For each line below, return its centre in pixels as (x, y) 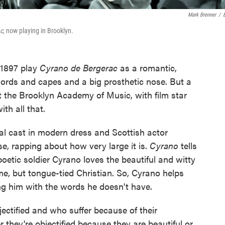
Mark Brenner (202, 15)
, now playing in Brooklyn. (38, 31)
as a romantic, (147, 68)
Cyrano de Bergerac (79, 68)
